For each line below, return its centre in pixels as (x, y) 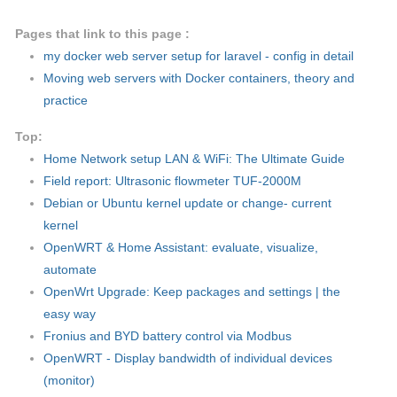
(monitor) (69, 381)
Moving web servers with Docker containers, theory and (198, 78)
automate (70, 270)
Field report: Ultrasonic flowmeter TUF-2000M (172, 181)
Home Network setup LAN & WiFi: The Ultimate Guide (194, 159)
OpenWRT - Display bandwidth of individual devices (187, 358)
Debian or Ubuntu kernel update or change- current (187, 203)
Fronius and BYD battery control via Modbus (167, 336)
